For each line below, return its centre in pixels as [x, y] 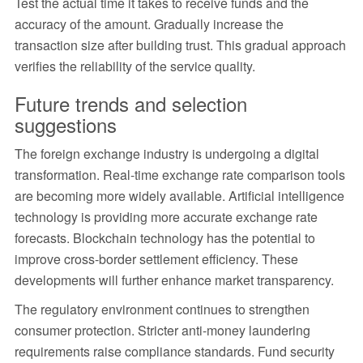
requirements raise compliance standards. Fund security [174, 352]
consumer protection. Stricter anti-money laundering [162, 331]
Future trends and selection [130, 104]
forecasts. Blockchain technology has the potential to [164, 238]
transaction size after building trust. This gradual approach [180, 45]
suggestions [65, 125]
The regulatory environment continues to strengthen [162, 310]
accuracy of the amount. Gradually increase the [149, 24]
